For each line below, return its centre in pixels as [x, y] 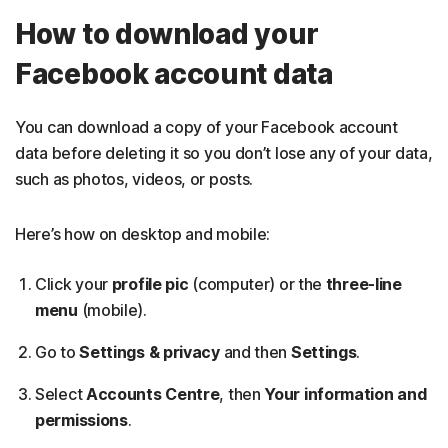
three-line [363, 284]
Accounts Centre [151, 394]
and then [255, 352]
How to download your [167, 34]
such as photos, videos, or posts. [134, 179]
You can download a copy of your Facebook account [206, 127]
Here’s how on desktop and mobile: [143, 234]
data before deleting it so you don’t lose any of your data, [224, 153]
